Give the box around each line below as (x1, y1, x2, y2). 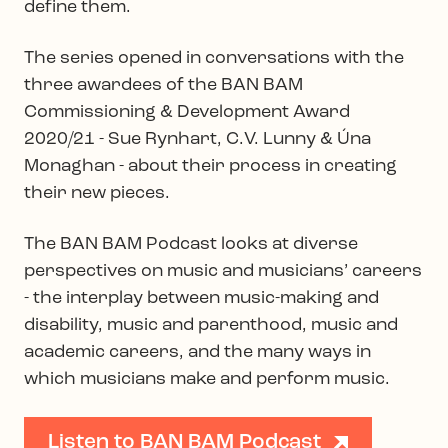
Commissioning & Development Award (24, 102, 350, 122)
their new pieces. (24, 183, 170, 203)
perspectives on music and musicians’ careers (24, 261, 422, 281)
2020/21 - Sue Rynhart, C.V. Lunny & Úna (24, 129, 371, 149)
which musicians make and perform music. (24, 369, 390, 389)
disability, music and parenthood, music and (24, 315, 398, 335)
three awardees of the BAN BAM (24, 75, 303, 95)
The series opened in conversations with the (24, 48, 404, 68)
